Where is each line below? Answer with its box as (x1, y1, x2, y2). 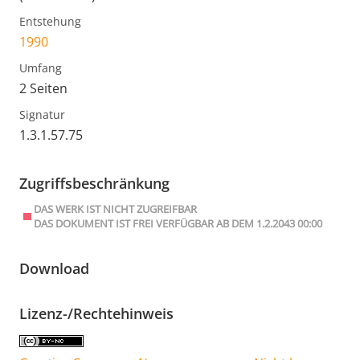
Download (19, 259, 89, 279)
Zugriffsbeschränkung (19, 174, 170, 194)
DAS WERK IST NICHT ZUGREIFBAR (34, 202, 198, 217)
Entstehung (19, 14, 81, 30)
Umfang (19, 60, 62, 76)
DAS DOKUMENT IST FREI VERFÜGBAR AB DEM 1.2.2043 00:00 (34, 216, 323, 231)
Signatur (19, 107, 65, 123)
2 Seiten (19, 80, 67, 98)
